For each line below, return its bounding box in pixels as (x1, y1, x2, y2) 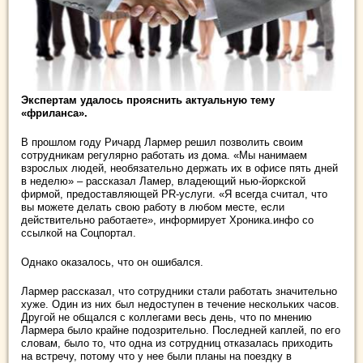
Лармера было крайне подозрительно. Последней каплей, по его (21, 324, 340, 337)
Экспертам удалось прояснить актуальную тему (21, 94, 275, 107)
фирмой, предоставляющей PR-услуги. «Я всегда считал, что (21, 188, 327, 201)
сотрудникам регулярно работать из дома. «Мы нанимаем (21, 149, 307, 162)
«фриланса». (21, 107, 88, 120)
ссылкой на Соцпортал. (21, 227, 136, 240)
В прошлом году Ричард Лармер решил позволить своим (21, 136, 303, 149)
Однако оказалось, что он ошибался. (21, 256, 203, 269)
